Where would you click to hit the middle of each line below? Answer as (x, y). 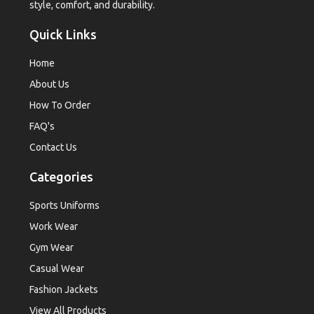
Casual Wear (57, 269)
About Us (50, 84)
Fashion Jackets (64, 290)
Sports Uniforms (65, 206)
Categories (62, 177)
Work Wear (54, 227)
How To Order (60, 105)
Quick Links (63, 35)
